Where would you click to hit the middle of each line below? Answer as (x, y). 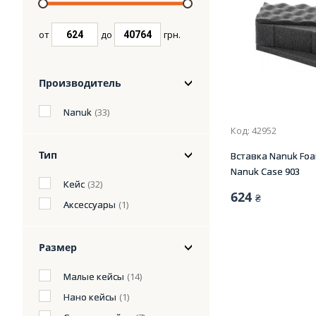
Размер (58, 247)
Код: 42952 (254, 131)
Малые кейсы (94, 276)
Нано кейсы (90, 297)
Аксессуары (90, 205)
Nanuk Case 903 (265, 172)
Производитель (80, 83)
